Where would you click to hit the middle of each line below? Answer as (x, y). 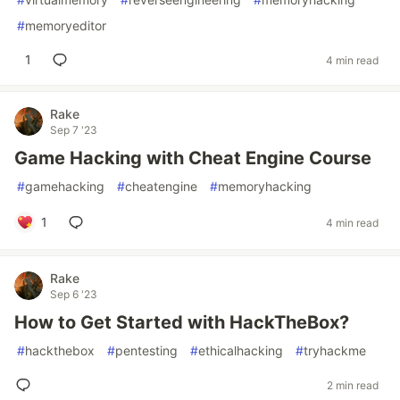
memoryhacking (265, 186)
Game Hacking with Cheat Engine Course (193, 158)
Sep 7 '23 (74, 130)
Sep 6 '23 (74, 294)
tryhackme (335, 350)
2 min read (353, 385)
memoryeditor (66, 25)
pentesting (146, 350)
